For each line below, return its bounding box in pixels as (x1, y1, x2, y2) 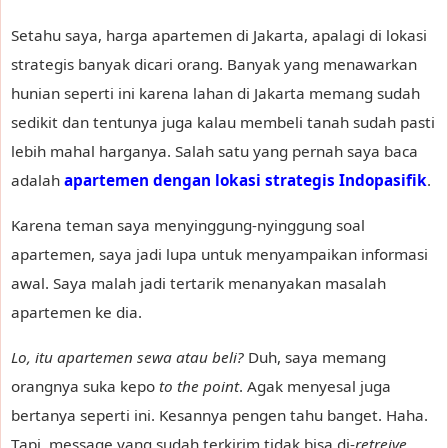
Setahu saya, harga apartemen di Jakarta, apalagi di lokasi (11, 24, 427, 45)
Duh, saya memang (244, 346, 386, 367)
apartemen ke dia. (11, 301, 142, 322)
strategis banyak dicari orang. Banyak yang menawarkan (11, 53, 417, 74)
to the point (159, 375, 239, 396)
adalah (11, 169, 64, 190)
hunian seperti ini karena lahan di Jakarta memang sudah (11, 82, 420, 103)
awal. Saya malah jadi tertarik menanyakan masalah (11, 272, 386, 293)
